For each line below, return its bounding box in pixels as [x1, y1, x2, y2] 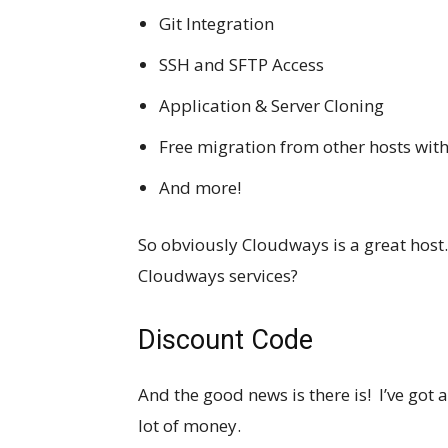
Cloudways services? [138, 263, 298, 287]
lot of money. [138, 413, 241, 437]
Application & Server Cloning [159, 93, 384, 117]
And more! [159, 175, 241, 199]
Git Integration [159, 11, 274, 35]
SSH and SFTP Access [159, 52, 324, 76]
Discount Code [138, 323, 313, 356]
